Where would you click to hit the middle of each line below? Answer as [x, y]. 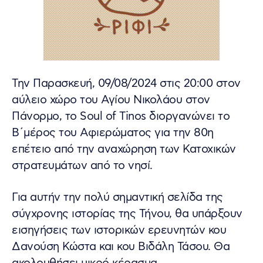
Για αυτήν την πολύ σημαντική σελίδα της [117, 198]
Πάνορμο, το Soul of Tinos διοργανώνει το [121, 117]
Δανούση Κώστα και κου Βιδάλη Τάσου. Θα [121, 247]
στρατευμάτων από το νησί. [82, 166]
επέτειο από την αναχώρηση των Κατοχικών [124, 150]
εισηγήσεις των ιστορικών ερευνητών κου [119, 231]
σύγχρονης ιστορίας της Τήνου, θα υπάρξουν [127, 214]
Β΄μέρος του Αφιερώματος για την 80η [113, 133]
